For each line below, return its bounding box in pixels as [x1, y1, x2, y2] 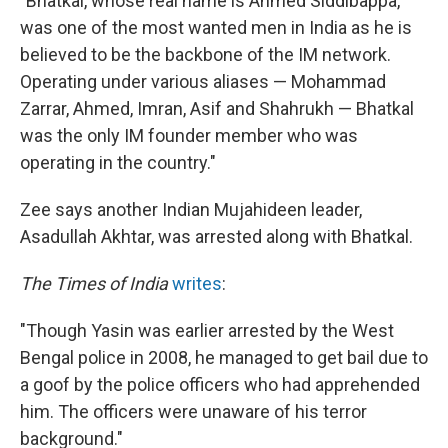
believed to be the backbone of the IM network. [20, 44, 391, 65]
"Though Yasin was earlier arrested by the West [20, 320, 394, 341]
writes [172, 273, 222, 294]
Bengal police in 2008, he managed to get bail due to [20, 347, 428, 368]
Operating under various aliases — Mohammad [20, 71, 386, 92]
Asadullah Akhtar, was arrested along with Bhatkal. [20, 226, 413, 247]
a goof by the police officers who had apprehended [20, 374, 420, 395]
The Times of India [20, 273, 168, 294]
